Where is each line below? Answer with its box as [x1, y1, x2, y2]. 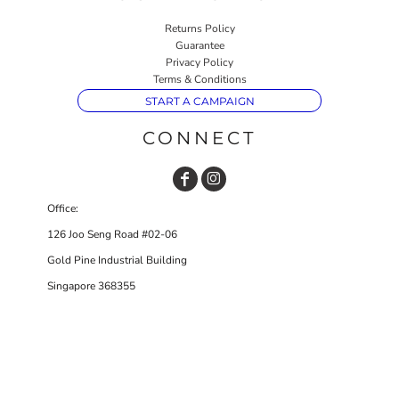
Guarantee [175, 37, 224, 53]
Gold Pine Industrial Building [47, 252, 187, 267]
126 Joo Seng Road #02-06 [47, 226, 177, 241]
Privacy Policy [166, 54, 233, 69]
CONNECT [142, 126, 256, 149]
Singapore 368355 [47, 278, 135, 293]
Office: [47, 200, 78, 216]
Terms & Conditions [152, 71, 247, 86]
